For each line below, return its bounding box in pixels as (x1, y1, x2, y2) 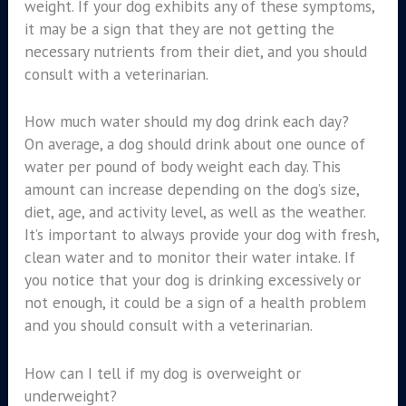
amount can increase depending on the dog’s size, (24, 179, 359, 200)
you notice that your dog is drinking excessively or (24, 269, 361, 291)
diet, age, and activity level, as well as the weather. (24, 201, 365, 223)
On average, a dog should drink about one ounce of (24, 133, 365, 155)
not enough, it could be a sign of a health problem (24, 292, 366, 314)
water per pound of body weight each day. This (24, 156, 341, 178)
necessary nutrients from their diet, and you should (24, 40, 367, 62)
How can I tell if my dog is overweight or (24, 362, 301, 384)
